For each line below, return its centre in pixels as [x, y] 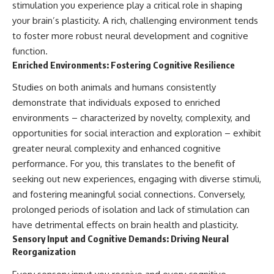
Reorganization [44, 252]
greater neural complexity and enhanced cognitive [117, 149]
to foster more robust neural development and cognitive [130, 35]
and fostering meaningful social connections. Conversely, [129, 194]
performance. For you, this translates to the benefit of [124, 164]
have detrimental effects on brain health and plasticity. [125, 225]
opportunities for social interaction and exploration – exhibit [137, 133]
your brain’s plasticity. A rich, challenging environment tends [135, 20]
